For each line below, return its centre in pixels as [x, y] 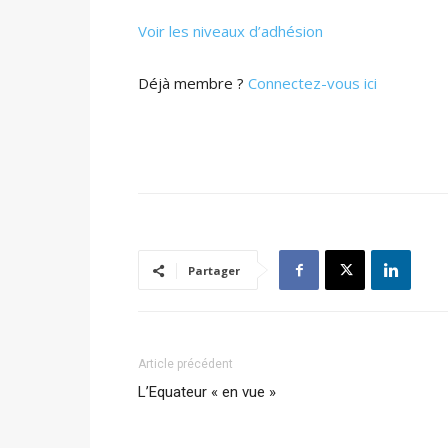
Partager [214, 270]
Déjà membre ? [193, 83]
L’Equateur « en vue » [207, 392]
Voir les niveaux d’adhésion [230, 31]
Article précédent [185, 364]
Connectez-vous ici [312, 83]
